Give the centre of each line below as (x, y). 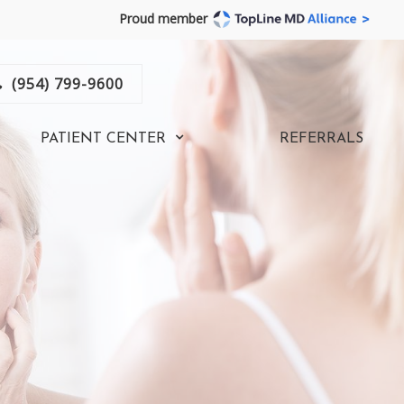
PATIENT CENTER (104, 138)
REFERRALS (322, 138)
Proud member (163, 19)
